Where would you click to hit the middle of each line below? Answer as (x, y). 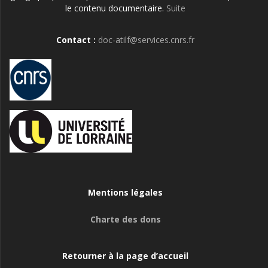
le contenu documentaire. (116, 8)
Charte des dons (125, 219)
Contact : (77, 40)
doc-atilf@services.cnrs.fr (146, 40)
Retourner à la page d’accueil (125, 256)
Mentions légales (125, 192)
